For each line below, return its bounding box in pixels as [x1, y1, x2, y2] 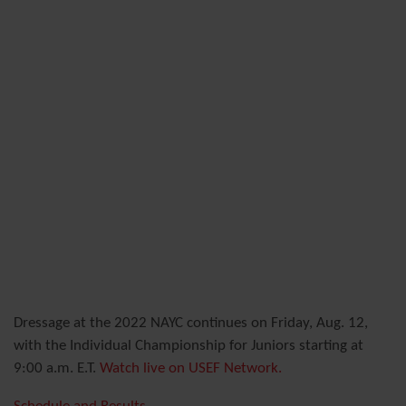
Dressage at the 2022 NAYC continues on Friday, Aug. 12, [14, 314, 368, 331]
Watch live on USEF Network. [100, 360, 282, 376]
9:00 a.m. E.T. [14, 360, 100, 376]
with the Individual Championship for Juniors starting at [14, 337, 363, 353]
